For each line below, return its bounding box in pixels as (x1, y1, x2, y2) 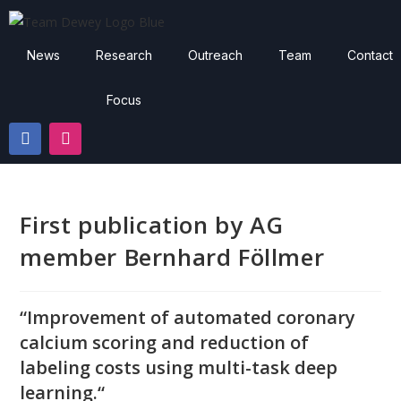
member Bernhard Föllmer (20, 240, 325, 273)
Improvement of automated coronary (27, 304, 356, 329)
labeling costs (20, 354, 146, 380)
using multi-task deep (145, 354, 338, 380)
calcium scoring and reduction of (20, 329, 310, 354)
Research (96, 47, 152, 63)
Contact (347, 47, 393, 63)
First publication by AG (20, 208, 284, 241)
